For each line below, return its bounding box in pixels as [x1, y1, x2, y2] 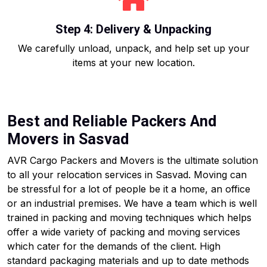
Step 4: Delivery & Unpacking [55, 22, 212, 36]
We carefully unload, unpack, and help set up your [17, 42, 250, 54]
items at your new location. [72, 57, 195, 69]
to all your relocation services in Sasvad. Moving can [7, 169, 247, 181]
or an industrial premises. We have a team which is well [7, 197, 257, 209]
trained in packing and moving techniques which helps [7, 212, 252, 223]
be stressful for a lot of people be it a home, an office [7, 183, 250, 195]
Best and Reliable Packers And [7, 113, 216, 130]
